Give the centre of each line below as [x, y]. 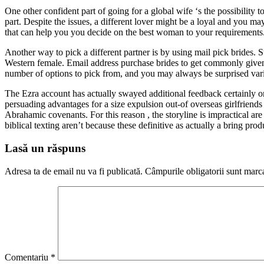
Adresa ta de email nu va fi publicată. [74, 171]
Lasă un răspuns [45, 148]
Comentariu [28, 257]
